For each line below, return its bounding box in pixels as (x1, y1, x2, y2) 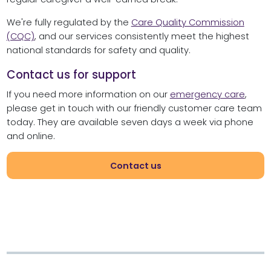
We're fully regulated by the (6, 16, 131, 28)
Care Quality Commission (131, 16, 244, 28)
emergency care (169, 88, 245, 101)
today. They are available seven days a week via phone (6, 116, 253, 129)
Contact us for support (6, 66, 136, 83)
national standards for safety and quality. (6, 44, 191, 56)
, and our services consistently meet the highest (34, 30, 249, 42)
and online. (6, 130, 55, 143)
